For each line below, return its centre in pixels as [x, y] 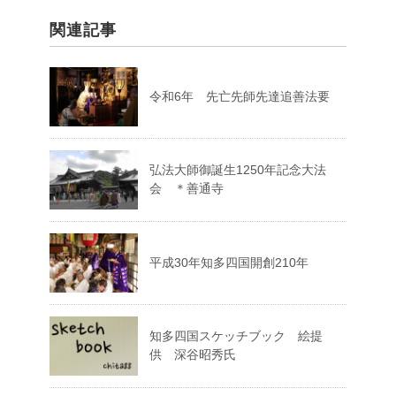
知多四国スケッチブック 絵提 [236, 336]
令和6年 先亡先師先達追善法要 [240, 97]
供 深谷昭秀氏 [193, 355]
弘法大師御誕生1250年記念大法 [238, 170]
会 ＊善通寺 [187, 189]
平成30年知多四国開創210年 [229, 263]
